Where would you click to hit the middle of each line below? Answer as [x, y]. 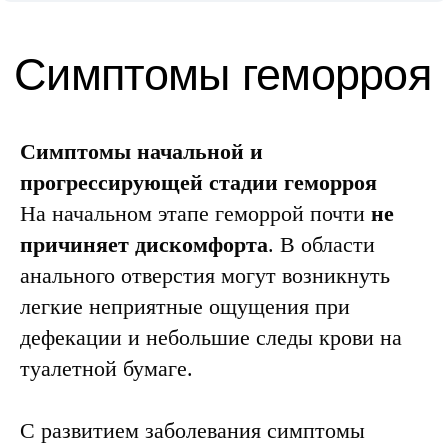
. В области [321, 244]
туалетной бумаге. [106, 368]
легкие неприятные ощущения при [185, 306]
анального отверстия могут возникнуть [205, 275]
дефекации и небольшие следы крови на [211, 337]
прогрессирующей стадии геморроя [198, 182]
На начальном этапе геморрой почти [195, 213]
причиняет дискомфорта [144, 244]
